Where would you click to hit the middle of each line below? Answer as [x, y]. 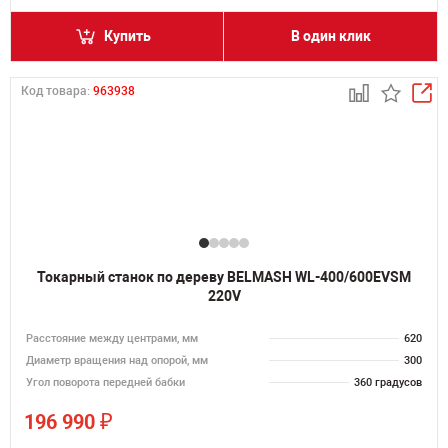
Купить [127, 36]
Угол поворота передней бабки [105, 382]
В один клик [330, 36]
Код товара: [57, 91]
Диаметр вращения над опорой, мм [117, 360]
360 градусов [388, 382]
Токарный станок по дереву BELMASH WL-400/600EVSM [224, 277]
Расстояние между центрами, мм [112, 338]
